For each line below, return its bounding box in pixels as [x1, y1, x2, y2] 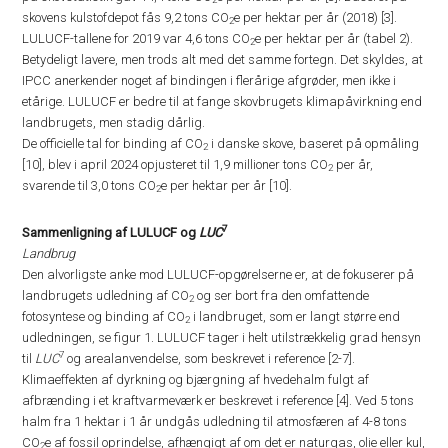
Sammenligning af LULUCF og [22, 225, 200, 240]
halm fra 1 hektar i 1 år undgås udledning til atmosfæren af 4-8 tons [22, 414, 408, 429]
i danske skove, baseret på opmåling [208, 136, 420, 151]
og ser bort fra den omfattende [194, 288, 370, 303]
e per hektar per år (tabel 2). [255, 31, 414, 46]
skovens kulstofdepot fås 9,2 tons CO [22, 10, 230, 25]
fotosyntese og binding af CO [22, 309, 186, 324]
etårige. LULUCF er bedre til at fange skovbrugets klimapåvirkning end [22, 94, 423, 109]
